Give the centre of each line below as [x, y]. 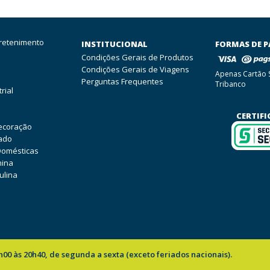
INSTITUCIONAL [114, 44]
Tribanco [231, 84]
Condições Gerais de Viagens [135, 69]
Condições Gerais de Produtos [137, 57]
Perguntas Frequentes [122, 81]
